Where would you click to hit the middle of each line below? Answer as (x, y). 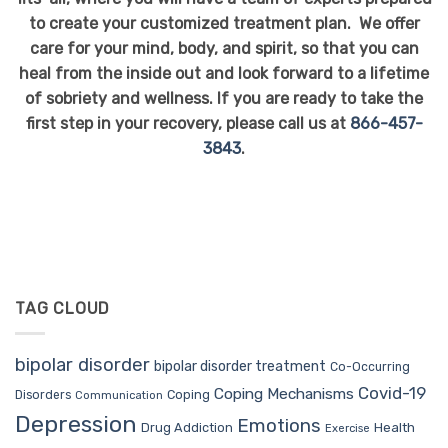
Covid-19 (392, 392)
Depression (76, 423)
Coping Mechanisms (284, 393)
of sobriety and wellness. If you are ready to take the (224, 99)
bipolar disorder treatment (240, 366)
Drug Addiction (187, 427)
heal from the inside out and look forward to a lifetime (224, 74)
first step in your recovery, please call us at (187, 124)
